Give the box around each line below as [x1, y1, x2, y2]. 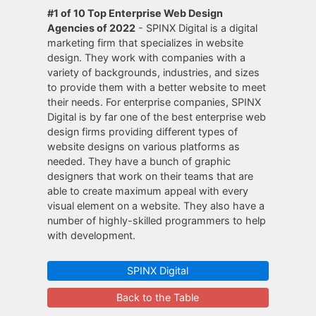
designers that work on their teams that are [47, 170, 254, 182]
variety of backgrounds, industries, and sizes [47, 66, 260, 78]
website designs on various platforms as [47, 140, 241, 152]
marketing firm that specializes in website [47, 37, 244, 49]
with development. [47, 229, 136, 241]
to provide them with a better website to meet [47, 81, 267, 93]
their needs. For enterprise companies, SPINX [47, 96, 262, 108]
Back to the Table [116, 291, 200, 303]
